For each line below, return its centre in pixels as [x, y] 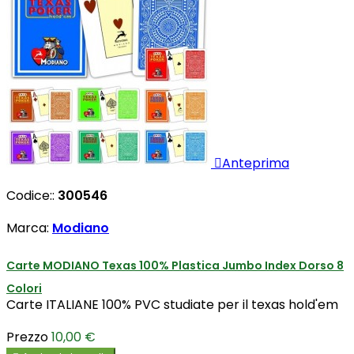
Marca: [29, 228]
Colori [24, 289]
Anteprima [256, 164]
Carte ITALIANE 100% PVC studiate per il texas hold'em [172, 304]
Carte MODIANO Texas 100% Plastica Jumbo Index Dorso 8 [175, 266]
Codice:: [32, 196]
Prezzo [27, 337]
